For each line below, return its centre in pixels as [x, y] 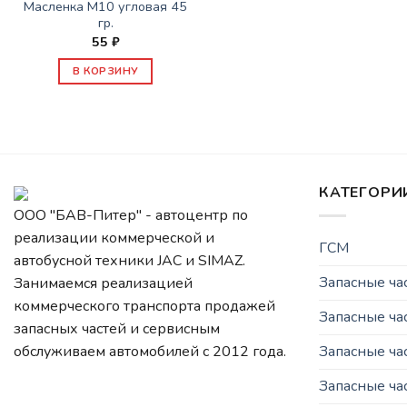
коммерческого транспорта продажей [144, 307]
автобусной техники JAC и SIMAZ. [129, 261]
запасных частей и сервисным [117, 329]
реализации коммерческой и [114, 238]
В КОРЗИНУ [106, 71]
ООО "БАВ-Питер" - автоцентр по [131, 216]
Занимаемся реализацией [103, 284]
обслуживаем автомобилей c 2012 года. [150, 352]
